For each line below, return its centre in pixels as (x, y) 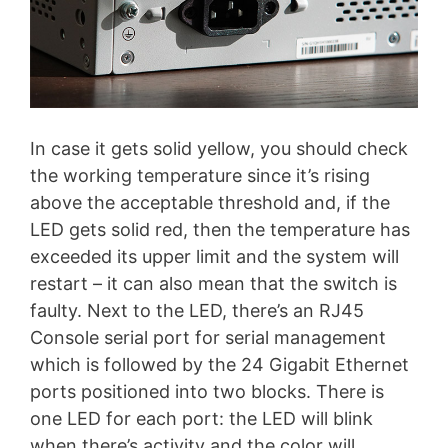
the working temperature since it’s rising (200, 176)
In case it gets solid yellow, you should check (219, 149)
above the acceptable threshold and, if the (210, 203)
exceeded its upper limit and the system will (214, 257)
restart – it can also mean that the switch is (213, 284)
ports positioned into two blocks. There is (207, 392)
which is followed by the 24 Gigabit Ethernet (219, 365)
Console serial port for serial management (208, 338)
